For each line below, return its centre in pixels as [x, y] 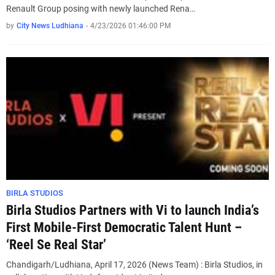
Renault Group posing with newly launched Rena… [101, 9]
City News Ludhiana [50, 26]
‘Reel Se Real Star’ [56, 245]
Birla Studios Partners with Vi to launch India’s [133, 210]
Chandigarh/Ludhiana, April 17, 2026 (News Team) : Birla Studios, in [134, 265]
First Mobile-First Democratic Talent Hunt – [124, 227]
